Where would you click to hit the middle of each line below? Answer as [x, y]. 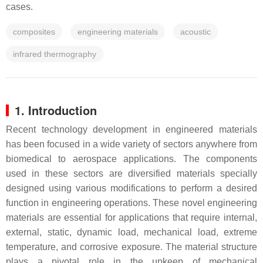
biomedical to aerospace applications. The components [131, 159]
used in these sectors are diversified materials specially [131, 173]
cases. [19, 7]
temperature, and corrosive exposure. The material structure [131, 247]
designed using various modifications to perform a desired [131, 188]
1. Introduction [56, 110]
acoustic [195, 32]
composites [34, 32]
